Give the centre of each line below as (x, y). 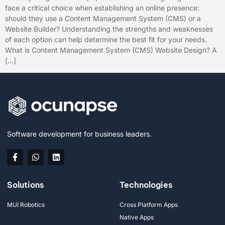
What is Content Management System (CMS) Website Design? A (111, 50)
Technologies (146, 185)
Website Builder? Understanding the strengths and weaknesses (109, 29)
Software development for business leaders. (79, 134)
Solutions (25, 185)
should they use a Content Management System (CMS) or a (103, 18)
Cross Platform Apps (149, 205)
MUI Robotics (26, 205)
